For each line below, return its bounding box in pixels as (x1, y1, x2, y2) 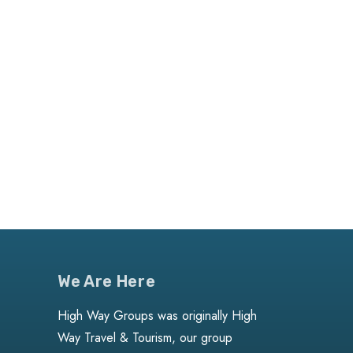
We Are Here (58, 272, 156, 291)
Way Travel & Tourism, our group (58, 329, 232, 347)
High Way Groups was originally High (58, 307, 257, 325)
